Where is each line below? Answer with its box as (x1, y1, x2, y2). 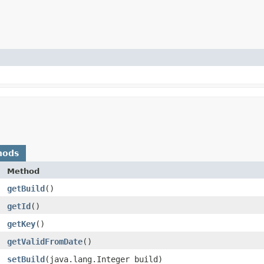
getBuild (7, 183, 45, 193)
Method (7, 166, 39, 176)
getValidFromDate (7, 236, 82, 246)
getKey (7, 219, 35, 229)
